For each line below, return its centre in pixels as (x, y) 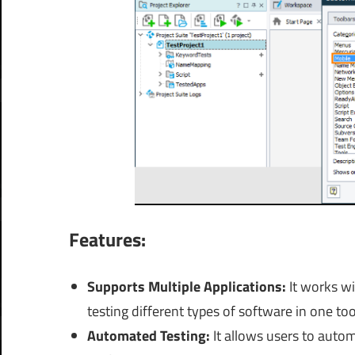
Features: (107, 240)
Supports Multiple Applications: (188, 287)
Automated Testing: (150, 336)
